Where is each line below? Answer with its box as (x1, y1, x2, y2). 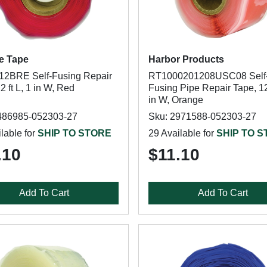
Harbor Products (148, 54, 224, 64)
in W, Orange (148, 95, 203, 105)
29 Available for (148, 128, 216, 138)
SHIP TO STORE (38, 128, 111, 138)
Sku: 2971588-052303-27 (148, 111, 256, 122)
